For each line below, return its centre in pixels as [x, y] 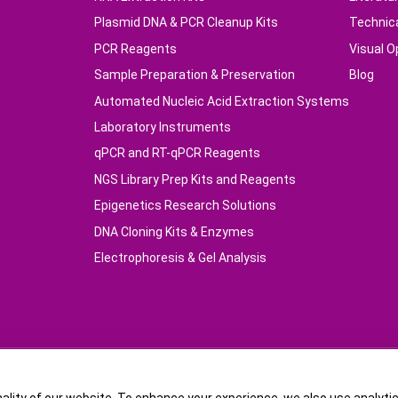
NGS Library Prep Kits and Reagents [195, 179]
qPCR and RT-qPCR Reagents [177, 153]
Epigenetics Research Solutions [185, 206]
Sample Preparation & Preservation [194, 75]
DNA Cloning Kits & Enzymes [174, 231]
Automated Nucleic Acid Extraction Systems [221, 101]
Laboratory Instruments [162, 127]
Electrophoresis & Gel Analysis [180, 257]
